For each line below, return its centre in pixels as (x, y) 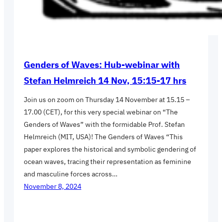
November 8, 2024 (53, 187)
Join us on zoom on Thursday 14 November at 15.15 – (107, 100)
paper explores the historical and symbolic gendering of (110, 149)
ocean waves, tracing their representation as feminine (108, 162)
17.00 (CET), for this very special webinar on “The (101, 112)
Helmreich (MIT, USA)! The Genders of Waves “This (103, 137)
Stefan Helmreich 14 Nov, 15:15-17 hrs (105, 81)
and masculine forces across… (71, 174)
